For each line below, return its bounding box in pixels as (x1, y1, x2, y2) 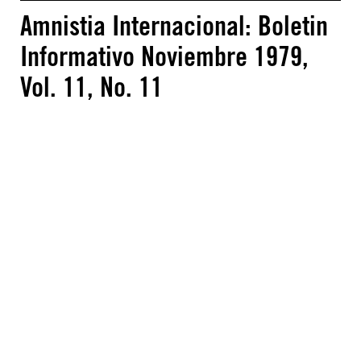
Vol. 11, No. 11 (20, 70, 163, 103)
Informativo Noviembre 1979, (20, 39, 309, 73)
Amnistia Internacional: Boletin (20, 9, 328, 42)
